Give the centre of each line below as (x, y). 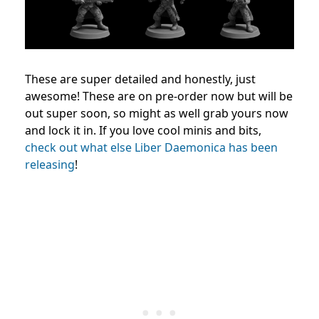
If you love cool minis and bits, (180, 131)
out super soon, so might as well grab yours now (157, 114)
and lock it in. (62, 131)
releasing (50, 165)
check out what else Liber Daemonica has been (151, 148)
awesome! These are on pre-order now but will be (159, 96)
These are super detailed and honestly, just (140, 79)
